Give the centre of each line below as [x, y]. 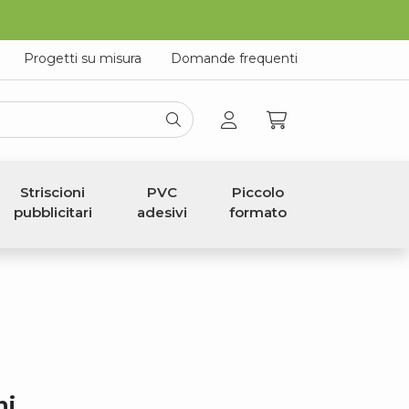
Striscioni [53, 193]
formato [258, 213]
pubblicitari [52, 213]
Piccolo [258, 193]
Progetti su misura [83, 58]
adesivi [163, 213]
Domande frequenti [234, 58]
